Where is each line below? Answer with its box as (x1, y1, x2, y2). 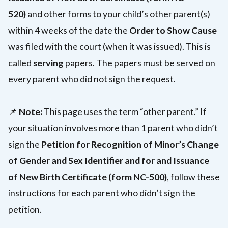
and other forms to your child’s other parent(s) (27, 8, 210, 19)
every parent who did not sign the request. (8, 73, 176, 84)
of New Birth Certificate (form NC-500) (8, 171, 167, 182)
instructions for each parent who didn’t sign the (8, 187, 195, 198)
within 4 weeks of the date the (8, 24, 129, 36)
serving (33, 57, 64, 68)
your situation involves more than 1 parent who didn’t (8, 122, 218, 133)
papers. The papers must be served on (64, 57, 215, 68)
